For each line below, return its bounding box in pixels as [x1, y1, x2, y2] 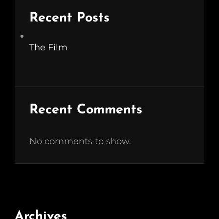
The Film [29, 42, 67, 53]
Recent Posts [29, 12, 109, 25]
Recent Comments [29, 103, 142, 117]
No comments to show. [29, 136, 131, 147]
